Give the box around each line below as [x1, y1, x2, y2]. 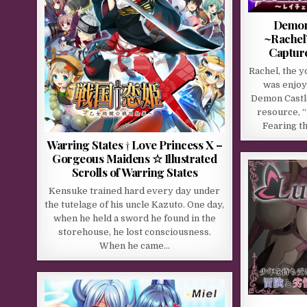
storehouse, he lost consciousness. [58, 226, 211, 237]
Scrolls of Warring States [71, 164, 198, 180]
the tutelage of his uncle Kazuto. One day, [45, 199, 225, 210]
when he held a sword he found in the [53, 212, 216, 223]
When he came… [99, 240, 170, 251]
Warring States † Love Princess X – [47, 136, 223, 152]
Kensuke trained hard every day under [49, 185, 221, 196]
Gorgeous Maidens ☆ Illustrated [52, 150, 217, 166]
